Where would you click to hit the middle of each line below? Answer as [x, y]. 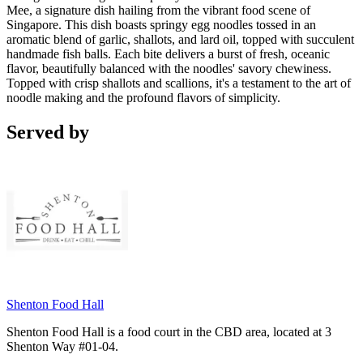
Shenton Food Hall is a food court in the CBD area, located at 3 [169, 332]
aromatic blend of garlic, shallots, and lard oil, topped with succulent [180, 40]
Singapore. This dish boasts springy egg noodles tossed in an [161, 25]
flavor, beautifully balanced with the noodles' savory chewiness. [169, 69]
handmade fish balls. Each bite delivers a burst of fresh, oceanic [168, 54]
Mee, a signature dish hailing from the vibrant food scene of [158, 11]
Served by [48, 132]
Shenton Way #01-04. [62, 347]
